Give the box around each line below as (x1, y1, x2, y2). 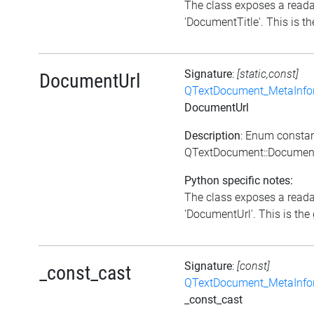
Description (184, 128, 240, 142)
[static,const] (237, 67, 299, 81)
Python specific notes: (184, 173, 293, 187)
